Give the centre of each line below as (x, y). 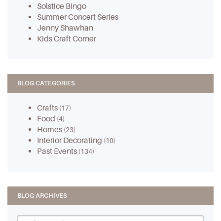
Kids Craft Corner (67, 38)
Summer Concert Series (78, 17)
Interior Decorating (70, 140)
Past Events (58, 151)
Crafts (48, 108)
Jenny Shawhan (65, 28)
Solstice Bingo (62, 6)
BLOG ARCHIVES (42, 195)
